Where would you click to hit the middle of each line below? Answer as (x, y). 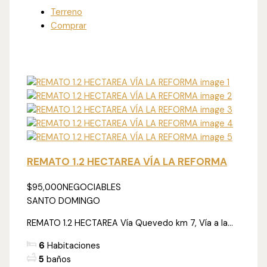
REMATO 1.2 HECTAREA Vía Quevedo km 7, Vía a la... (130, 223)
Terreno (67, 12)
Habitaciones (74, 246)
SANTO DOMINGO (64, 201)
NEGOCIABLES (92, 187)
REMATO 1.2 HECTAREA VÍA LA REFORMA (127, 161)
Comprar (69, 26)
